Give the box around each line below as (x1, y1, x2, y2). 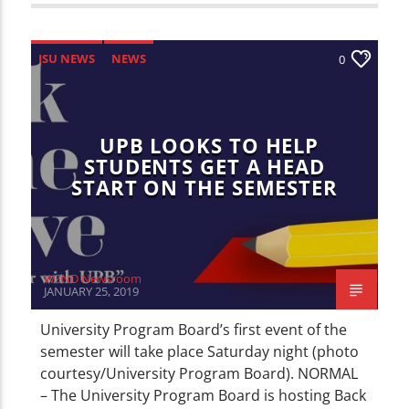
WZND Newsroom (44, 269, 142, 287)
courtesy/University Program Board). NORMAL (40, 362, 359, 383)
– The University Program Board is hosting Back (40, 384, 367, 405)
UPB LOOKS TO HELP (99, 131, 320, 160)
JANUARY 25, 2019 (44, 282, 140, 299)
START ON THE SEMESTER (71, 173, 338, 202)
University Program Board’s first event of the (40, 319, 348, 340)
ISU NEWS (38, 49, 96, 67)
